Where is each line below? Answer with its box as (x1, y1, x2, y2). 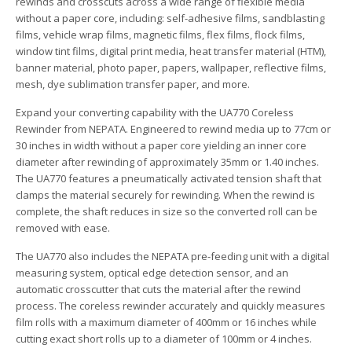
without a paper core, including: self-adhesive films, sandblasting (16, 11, 324, 25)
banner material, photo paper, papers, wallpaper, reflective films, (16, 60, 326, 75)
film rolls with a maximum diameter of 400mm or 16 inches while (16, 315, 317, 329)
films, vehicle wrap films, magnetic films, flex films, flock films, (16, 27, 305, 42)
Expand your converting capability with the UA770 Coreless (16, 105, 294, 119)
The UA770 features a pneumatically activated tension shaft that (16, 171, 321, 185)
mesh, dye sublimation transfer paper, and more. (16, 77, 250, 91)
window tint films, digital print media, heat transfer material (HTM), (16, 44, 326, 58)
